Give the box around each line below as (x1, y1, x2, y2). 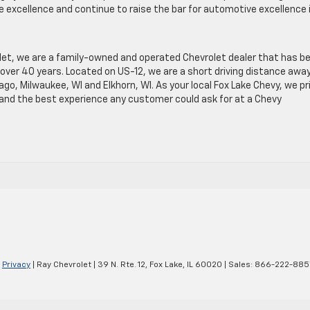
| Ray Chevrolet (30, 261, 91, 270)
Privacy (2, 261, 30, 270)
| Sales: (222, 261, 255, 270)
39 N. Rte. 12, (95, 261, 147, 270)
